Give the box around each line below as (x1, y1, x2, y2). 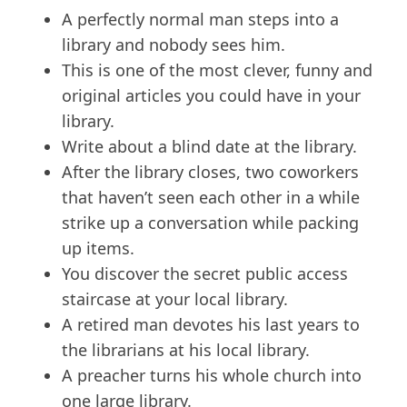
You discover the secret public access (62, 263, 348, 285)
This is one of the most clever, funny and (62, 59, 372, 82)
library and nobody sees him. (62, 34, 285, 56)
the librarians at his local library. (62, 339, 310, 362)
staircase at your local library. (62, 288, 288, 311)
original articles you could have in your (62, 84, 361, 107)
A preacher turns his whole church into (62, 364, 362, 387)
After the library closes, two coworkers (62, 161, 359, 184)
